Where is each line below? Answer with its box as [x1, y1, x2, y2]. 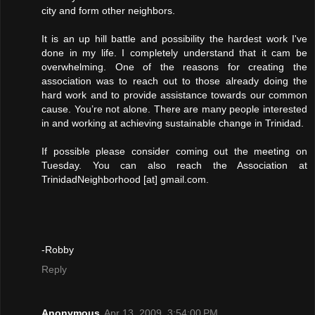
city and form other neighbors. [41, 4, 175, 16]
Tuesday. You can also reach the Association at [41, 159, 307, 171]
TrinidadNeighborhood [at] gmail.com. [41, 173, 209, 185]
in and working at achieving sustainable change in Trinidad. [41, 117, 304, 129]
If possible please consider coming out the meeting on [41, 145, 307, 157]
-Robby [41, 243, 74, 255]
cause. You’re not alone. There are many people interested [41, 103, 307, 115]
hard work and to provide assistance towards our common [41, 89, 307, 101]
